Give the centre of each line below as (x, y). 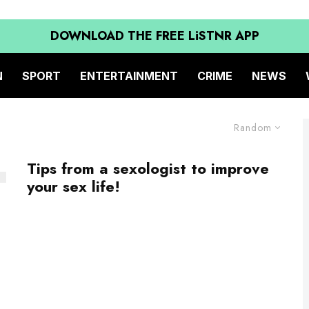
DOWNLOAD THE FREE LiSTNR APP (154, 36)
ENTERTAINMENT (129, 76)
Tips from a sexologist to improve (148, 168)
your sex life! (73, 186)
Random (253, 128)
